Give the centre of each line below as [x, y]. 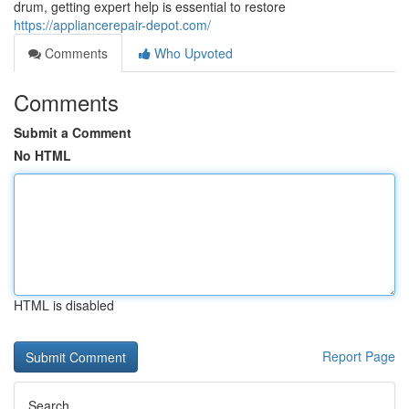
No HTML [42, 155]
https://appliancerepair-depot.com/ [112, 25]
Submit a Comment [73, 132]
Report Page [359, 356]
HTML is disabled [64, 305]
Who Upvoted [192, 53]
